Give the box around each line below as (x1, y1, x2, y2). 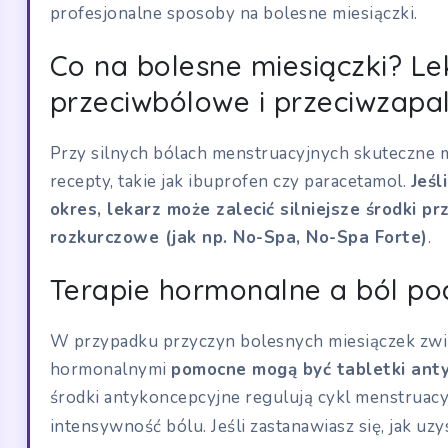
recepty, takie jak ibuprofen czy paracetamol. (49, 169, 411, 193)
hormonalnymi (49, 357, 172, 381)
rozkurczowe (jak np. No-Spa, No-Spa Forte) (49, 225, 428, 249)
